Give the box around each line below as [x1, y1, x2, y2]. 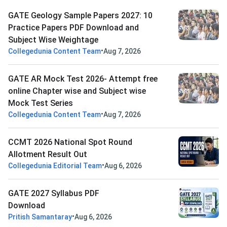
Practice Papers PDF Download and [8, 23, 139, 33]
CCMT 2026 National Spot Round [8, 137, 132, 147]
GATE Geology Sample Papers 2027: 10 [8, 11, 153, 21]
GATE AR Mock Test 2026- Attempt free [8, 74, 158, 84]
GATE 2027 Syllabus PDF [8, 188, 99, 199]
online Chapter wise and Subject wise [8, 86, 146, 96]
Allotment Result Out [8, 149, 87, 160]
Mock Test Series [8, 98, 73, 108]
